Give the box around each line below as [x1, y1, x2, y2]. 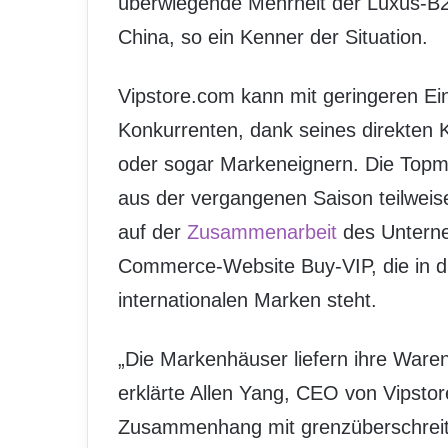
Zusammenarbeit [187, 221, 337, 243]
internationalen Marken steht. [118, 289, 377, 311]
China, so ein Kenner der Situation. [118, 26, 428, 48]
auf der [118, 221, 187, 243]
